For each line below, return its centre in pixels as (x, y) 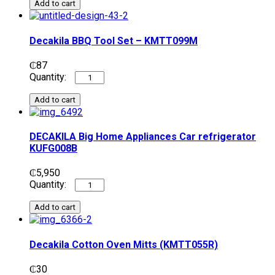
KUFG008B (53, 149)
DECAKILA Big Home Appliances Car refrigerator (143, 137)
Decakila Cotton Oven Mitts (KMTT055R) (124, 244)
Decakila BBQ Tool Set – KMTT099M (114, 41)
